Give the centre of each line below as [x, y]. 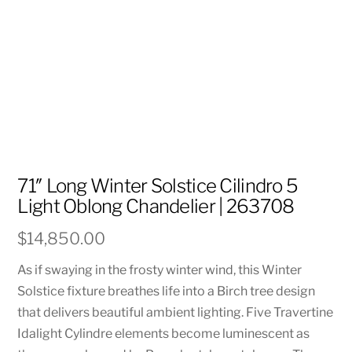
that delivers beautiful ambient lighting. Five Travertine [176, 312]
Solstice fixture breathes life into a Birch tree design [167, 291]
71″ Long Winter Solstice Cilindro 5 [158, 186]
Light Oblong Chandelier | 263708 [156, 207]
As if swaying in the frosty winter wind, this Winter [160, 269]
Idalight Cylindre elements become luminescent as [164, 333]
